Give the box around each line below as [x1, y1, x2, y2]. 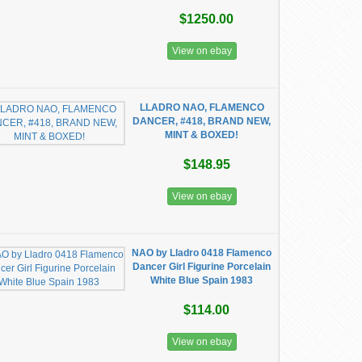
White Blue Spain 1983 [150, 275, 254, 286]
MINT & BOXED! [165, 129, 239, 141]
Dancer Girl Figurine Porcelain [133, 261, 271, 272]
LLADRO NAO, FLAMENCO [139, 102, 264, 113]
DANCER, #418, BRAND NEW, [133, 116, 271, 127]
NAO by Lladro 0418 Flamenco [132, 247, 272, 259]
